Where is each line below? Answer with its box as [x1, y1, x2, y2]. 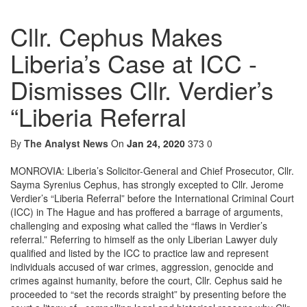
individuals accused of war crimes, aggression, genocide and [10, 260, 273, 274]
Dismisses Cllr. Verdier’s [10, 72, 273, 108]
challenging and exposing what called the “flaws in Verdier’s [10, 219, 267, 233]
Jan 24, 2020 [127, 136, 185, 151]
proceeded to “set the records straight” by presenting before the [10, 287, 286, 302]
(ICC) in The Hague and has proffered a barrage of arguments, [10, 205, 283, 219]
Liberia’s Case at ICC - [10, 45, 257, 81]
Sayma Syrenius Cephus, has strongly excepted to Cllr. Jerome [10, 177, 284, 192]
